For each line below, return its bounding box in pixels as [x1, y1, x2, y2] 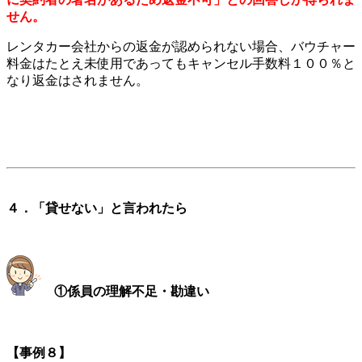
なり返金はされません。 [6, 73, 149, 87]
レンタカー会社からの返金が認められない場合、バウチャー [6, 39, 356, 53]
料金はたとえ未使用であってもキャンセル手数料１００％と [6, 56, 356, 70]
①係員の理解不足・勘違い [54, 284, 209, 299]
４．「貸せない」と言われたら [6, 200, 187, 215]
